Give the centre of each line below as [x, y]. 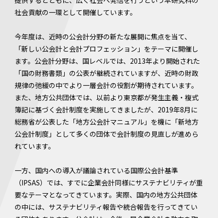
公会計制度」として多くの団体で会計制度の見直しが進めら [107, 134]
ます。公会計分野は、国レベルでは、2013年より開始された [107, 61]
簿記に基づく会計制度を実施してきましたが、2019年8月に [106, 109]
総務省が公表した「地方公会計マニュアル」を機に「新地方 [107, 122]
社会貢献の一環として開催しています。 [76, 12]
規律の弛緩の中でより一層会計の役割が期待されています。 [106, 85]
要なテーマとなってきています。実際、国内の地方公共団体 [106, 195]
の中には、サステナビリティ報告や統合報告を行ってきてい [106, 207]
